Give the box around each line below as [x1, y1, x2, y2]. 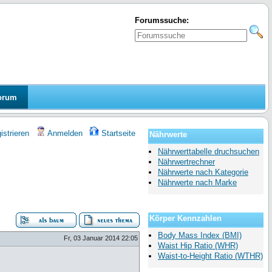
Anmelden [46, 129, 83, 138]
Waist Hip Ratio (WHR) [158, 241, 238, 251]
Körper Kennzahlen [149, 214, 222, 223]
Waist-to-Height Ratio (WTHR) [158, 251, 263, 261]
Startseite [99, 129, 135, 138]
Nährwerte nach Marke [158, 178, 237, 188]
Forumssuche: [135, 16, 189, 25]
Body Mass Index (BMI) [158, 231, 242, 240]
